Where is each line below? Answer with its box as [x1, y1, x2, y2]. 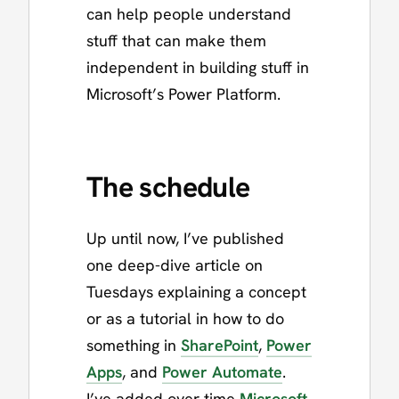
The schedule [86, 168, 250, 207]
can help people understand [86, 4, 291, 24]
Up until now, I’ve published [86, 228, 284, 249]
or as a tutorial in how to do [86, 308, 284, 330]
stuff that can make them [86, 30, 266, 51]
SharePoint [181, 335, 258, 356]
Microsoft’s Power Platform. [86, 84, 281, 104]
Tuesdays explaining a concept [86, 281, 306, 303]
